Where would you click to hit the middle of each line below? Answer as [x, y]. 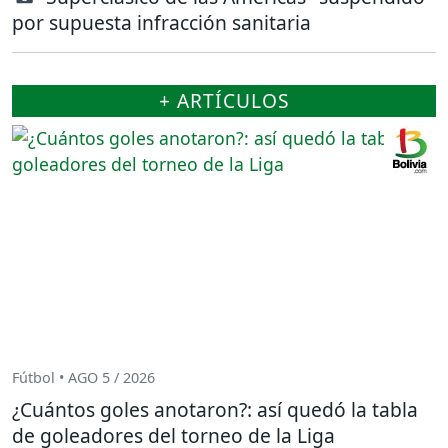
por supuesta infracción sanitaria [161, 22]
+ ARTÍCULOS [224, 100]
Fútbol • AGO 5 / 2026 [83, 378]
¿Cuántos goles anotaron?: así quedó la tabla [215, 409]
